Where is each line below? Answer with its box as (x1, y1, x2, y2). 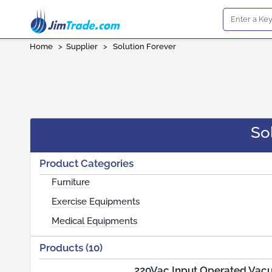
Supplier (66, 42, 98, 51)
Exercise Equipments (52, 196, 140, 207)
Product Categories (39, 157, 134, 169)
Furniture (52, 177, 90, 188)
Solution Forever (113, 42, 176, 51)
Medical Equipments (52, 216, 137, 226)
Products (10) (39, 242, 103, 254)
